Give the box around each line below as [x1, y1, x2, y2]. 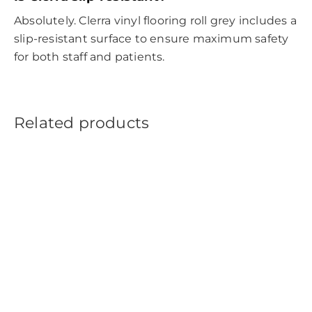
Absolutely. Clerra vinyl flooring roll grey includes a [14, 14, 297, 28]
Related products [14, 114, 150, 133]
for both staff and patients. [14, 50, 165, 64]
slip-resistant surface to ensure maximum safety [14, 32, 289, 46]
